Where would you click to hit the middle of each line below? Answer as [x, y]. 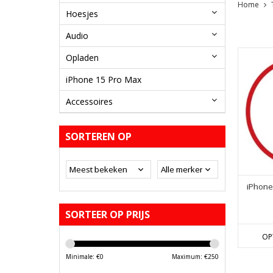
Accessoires [89, 101]
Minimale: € [83, 256]
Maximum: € [190, 256]
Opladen [82, 57]
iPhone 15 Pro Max [104, 79]
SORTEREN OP [98, 136]
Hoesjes [82, 13]
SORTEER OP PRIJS [108, 214]
